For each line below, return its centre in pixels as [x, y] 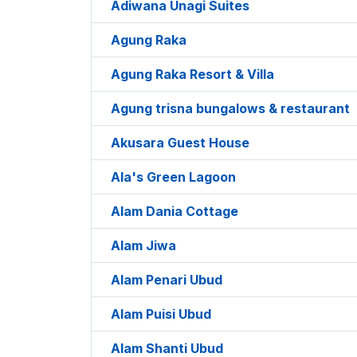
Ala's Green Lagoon [173, 177]
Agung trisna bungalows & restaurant [230, 108]
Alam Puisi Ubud [161, 314]
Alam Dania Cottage [175, 211]
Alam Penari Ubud [167, 279]
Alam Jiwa [143, 245]
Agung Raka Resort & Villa [192, 74]
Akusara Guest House [180, 142]
